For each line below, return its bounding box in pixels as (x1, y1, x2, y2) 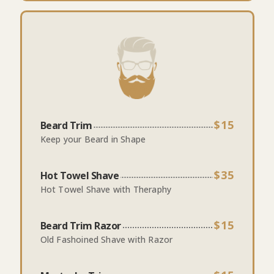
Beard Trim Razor (40, 218, 121, 232)
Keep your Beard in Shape (40, 133, 146, 145)
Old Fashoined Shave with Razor (40, 233, 173, 245)
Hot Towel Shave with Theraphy (40, 183, 172, 195)
